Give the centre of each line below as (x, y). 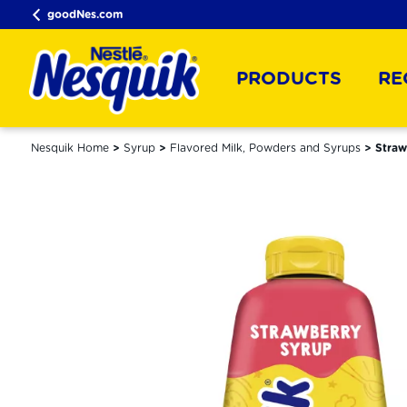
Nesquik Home (70, 148)
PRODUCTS (289, 78)
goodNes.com (85, 14)
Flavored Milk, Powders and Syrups (265, 148)
